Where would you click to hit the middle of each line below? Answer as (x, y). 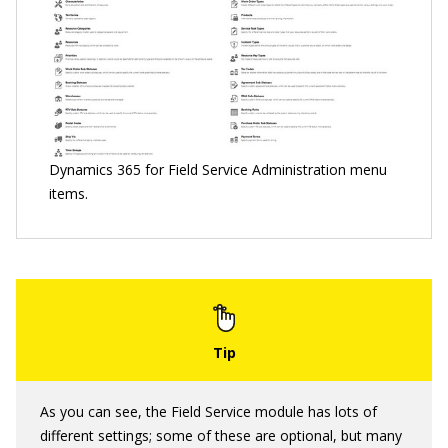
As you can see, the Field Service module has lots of (208, 411)
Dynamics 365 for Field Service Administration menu (218, 169)
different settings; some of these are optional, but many (221, 435)
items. (68, 193)
